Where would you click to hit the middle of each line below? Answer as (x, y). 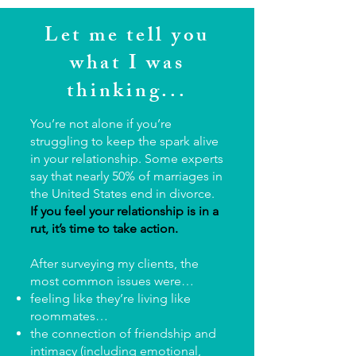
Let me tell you (127, 37)
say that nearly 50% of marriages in (126, 176)
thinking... (127, 93)
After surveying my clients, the (114, 263)
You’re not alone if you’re (101, 124)
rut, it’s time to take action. (104, 228)
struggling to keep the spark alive (124, 141)
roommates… (69, 316)
